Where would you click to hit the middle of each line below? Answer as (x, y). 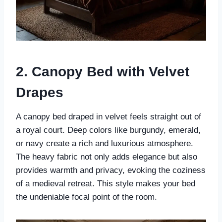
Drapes (40, 93)
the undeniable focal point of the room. (86, 197)
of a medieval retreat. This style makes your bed (106, 184)
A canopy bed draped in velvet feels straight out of (109, 117)
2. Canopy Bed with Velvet (103, 72)
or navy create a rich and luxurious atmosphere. (105, 144)
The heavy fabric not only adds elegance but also (107, 157)
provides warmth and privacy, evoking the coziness (111, 170)
